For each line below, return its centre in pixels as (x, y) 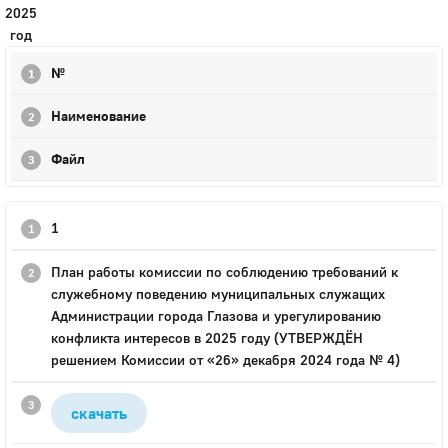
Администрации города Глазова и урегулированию (216, 315)
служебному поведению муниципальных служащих (218, 293)
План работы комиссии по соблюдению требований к (224, 271)
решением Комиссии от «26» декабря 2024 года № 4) (225, 359)
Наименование (98, 115)
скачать (99, 413)
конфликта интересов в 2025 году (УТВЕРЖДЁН (207, 337)
